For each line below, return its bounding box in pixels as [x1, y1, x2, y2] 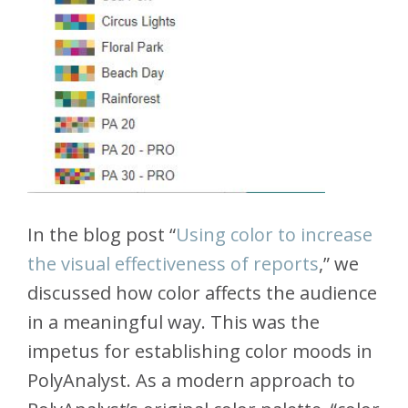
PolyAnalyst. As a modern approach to [27, 368, 355, 393]
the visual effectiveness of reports [27, 251, 319, 277]
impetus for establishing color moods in [27, 339, 372, 364]
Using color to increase [176, 222, 372, 248]
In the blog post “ [27, 222, 176, 248]
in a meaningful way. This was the [27, 310, 320, 335]
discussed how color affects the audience [27, 280, 377, 306]
